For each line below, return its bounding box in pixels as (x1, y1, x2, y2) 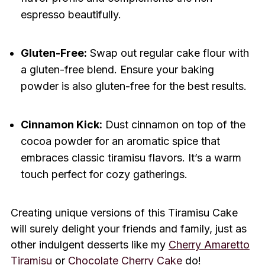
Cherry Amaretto (168, 238, 250, 251)
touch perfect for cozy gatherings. (20, 168, 188, 181)
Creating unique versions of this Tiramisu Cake (10, 206, 238, 219)
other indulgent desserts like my (10, 238, 169, 251)
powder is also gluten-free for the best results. (20, 80, 247, 93)
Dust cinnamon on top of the (102, 118, 245, 131)
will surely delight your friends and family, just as (10, 222, 247, 235)
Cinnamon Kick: (20, 118, 102, 131)
